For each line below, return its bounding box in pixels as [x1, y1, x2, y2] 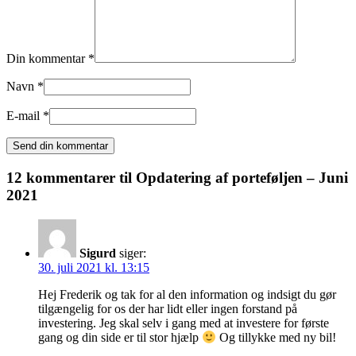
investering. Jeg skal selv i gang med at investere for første [38, 315, 329, 330]
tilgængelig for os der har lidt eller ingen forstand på [38, 301, 297, 315]
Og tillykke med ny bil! [216, 330, 337, 344]
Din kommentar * [6, 52, 95, 66]
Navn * [6, 79, 44, 94]
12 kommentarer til [6, 168, 136, 186]
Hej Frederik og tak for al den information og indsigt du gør [38, 287, 336, 301]
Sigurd [79, 246, 116, 260]
